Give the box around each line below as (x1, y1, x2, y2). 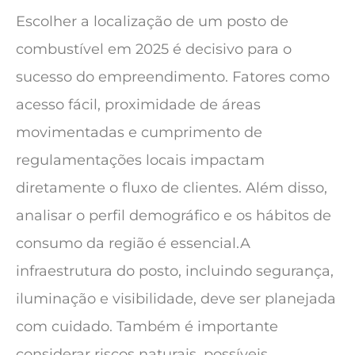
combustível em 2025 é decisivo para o (16, 40, 292, 59)
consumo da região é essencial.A (16, 235, 250, 253)
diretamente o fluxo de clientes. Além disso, (16, 179, 327, 197)
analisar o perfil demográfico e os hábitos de (16, 207, 331, 225)
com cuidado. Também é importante (16, 318, 278, 336)
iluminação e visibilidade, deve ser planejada (16, 290, 336, 308)
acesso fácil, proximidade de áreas (16, 96, 261, 114)
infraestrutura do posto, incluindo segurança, (16, 262, 334, 281)
